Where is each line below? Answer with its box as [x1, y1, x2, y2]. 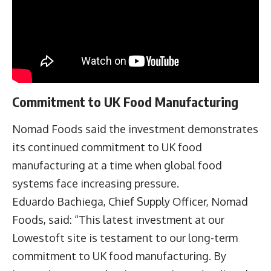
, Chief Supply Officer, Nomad [103, 195, 248, 209]
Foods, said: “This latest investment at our [12, 213, 224, 227]
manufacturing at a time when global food [12, 158, 222, 172]
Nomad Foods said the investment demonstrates [12, 122, 258, 136]
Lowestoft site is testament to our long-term [12, 231, 238, 245]
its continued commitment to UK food [12, 140, 202, 154]
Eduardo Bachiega [12, 195, 103, 209]
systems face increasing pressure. [12, 177, 179, 191]
